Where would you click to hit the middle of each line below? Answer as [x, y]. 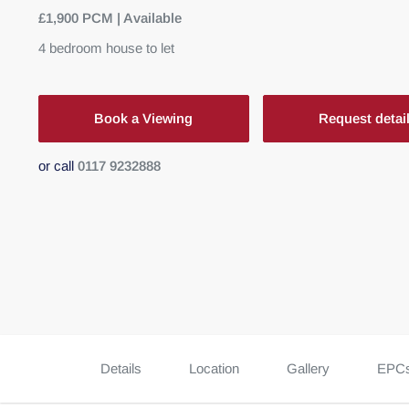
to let [160, 48]
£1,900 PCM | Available [110, 18]
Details [121, 368]
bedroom [76, 48]
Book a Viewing [144, 118]
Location [214, 368]
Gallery [308, 368]
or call [56, 166]
